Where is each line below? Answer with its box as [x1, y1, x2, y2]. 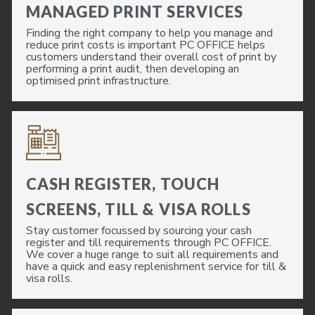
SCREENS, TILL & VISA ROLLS [26, 200, 251, 219]
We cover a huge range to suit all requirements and [26, 247, 278, 262]
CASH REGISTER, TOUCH [26, 174, 220, 193]
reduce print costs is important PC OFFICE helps [26, 37, 265, 53]
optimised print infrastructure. [26, 73, 171, 89]
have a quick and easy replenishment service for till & [26, 259, 286, 274]
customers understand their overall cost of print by [26, 49, 276, 65]
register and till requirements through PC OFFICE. [26, 235, 271, 250]
